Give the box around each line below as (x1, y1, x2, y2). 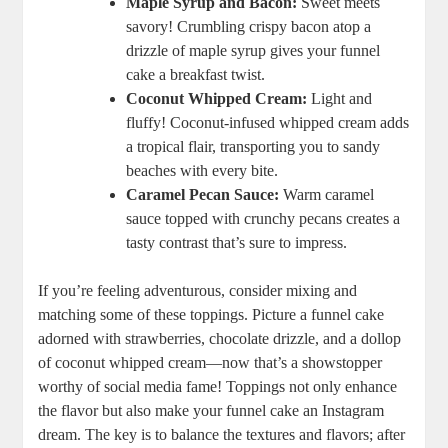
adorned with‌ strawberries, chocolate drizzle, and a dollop (38, 330, 402, 348)
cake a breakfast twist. (126, 66, 266, 84)
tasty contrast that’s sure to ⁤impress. (126, 234, 348, 252)
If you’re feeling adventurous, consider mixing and (38, 282, 358, 300)
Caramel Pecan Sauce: (126, 186, 280, 204)
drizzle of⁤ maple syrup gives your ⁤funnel (126, 42, 381, 60)
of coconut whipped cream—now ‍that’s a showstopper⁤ (38, 354, 383, 372)
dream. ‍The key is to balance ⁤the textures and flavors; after (38, 426, 406, 444)
